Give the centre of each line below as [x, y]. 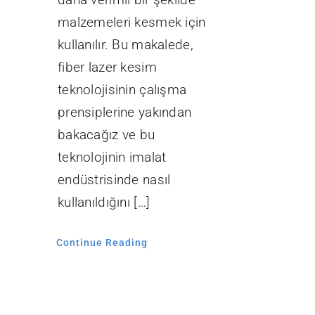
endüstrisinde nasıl [114, 180]
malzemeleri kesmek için [131, 22]
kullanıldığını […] [104, 202]
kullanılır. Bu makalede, [125, 45]
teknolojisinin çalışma [122, 90]
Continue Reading [102, 243]
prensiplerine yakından [124, 112]
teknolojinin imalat [112, 157]
